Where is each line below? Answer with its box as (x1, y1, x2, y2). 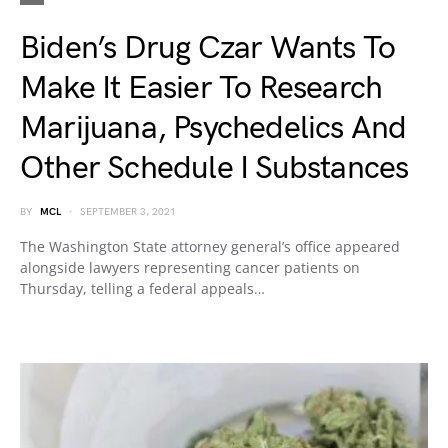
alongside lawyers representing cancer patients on (20, 258, 360, 277)
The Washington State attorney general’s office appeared (20, 237, 400, 256)
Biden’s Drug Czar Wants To (20, 29, 396, 68)
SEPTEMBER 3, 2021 (80, 206, 176, 218)
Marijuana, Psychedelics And (20, 109, 407, 148)
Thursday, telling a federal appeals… (20, 279, 265, 298)
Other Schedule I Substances (20, 149, 409, 188)
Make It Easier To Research (20, 69, 383, 108)
